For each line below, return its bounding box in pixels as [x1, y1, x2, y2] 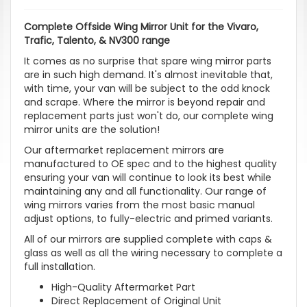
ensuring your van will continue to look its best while [24, 170, 271, 184]
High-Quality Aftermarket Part [51, 280, 195, 294]
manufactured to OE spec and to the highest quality [24, 156, 277, 171]
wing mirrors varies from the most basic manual [24, 197, 255, 212]
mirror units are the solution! [24, 122, 160, 136]
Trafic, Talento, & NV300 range [24, 33, 170, 47]
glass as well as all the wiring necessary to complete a [24, 245, 282, 260]
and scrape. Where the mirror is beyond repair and [24, 95, 265, 109]
